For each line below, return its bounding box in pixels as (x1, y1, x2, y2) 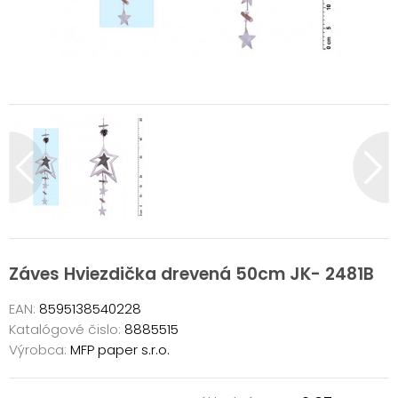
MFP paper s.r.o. (67, 339, 170, 359)
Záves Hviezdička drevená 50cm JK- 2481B (9, 262, 374, 286)
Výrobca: (9, 339, 67, 359)
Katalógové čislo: (9, 319, 121, 338)
